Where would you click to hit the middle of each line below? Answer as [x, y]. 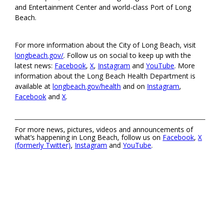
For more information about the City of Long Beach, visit [106, 45]
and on [134, 86]
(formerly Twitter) [43, 145]
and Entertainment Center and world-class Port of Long [103, 7]
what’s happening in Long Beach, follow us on [89, 137]
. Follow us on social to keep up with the [127, 55]
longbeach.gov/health [87, 86]
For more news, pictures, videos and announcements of [104, 130]
